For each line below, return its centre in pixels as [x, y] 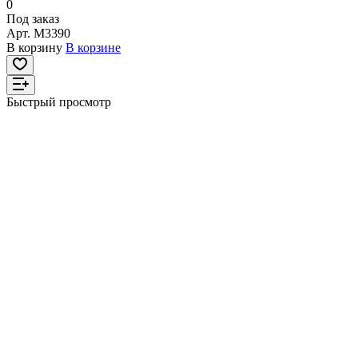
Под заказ [33, 19]
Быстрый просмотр [59, 102]
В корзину [34, 48]
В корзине [93, 48]
